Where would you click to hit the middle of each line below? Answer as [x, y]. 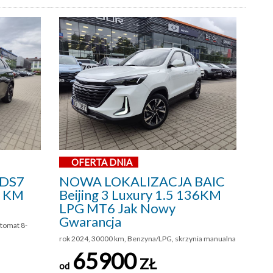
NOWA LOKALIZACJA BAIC [142, 182]
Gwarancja [90, 222]
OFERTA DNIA [102, 162]
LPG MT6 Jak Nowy [117, 208]
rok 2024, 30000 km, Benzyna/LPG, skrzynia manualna [147, 239]
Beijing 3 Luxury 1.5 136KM [140, 195]
